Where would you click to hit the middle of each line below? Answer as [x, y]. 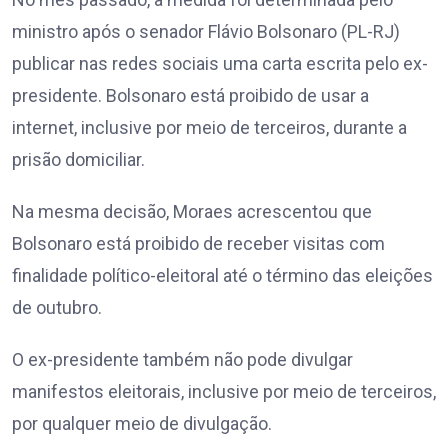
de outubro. [57, 308]
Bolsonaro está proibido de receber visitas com [198, 244]
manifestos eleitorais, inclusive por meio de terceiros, [224, 392]
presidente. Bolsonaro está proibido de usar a [190, 96]
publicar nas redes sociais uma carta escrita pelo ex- [220, 64]
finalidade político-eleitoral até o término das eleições [222, 276]
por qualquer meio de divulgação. [142, 424]
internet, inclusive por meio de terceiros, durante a [209, 128]
